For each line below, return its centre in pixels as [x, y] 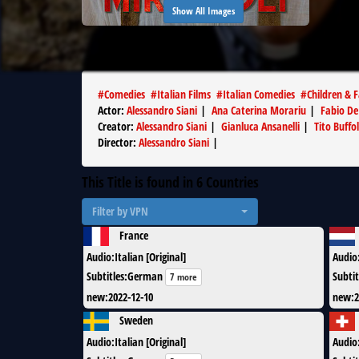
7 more [184, 277]
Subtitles [105, 276]
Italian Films [184, 94]
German [145, 276]
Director [115, 142]
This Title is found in [139, 182]
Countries [231, 182]
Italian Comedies [259, 94]
